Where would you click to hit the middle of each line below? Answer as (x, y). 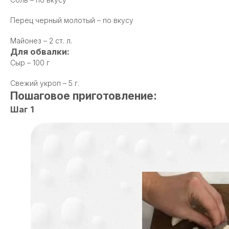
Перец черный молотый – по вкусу (72, 20)
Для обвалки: (40, 52)
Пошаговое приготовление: (84, 96)
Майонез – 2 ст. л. (41, 41)
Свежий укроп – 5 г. (45, 83)
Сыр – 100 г (30, 63)
